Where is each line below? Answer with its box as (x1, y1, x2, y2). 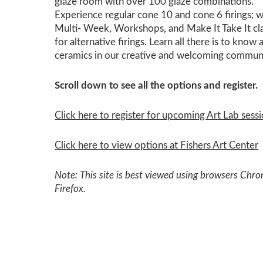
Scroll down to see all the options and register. (55, 80, 258, 90)
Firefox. (55, 183, 89, 194)
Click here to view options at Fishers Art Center (55, 140, 259, 150)
